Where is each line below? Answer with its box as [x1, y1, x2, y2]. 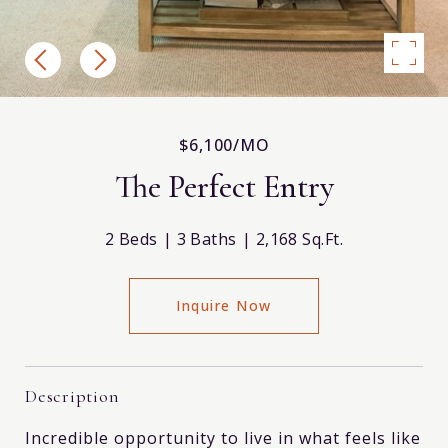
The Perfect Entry [114, 167, 334, 206]
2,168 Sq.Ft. [255, 228, 344, 250]
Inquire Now [176, 295, 272, 315]
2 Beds [104, 228, 158, 250]
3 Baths [176, 228, 237, 250]
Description [25, 384, 120, 407]
